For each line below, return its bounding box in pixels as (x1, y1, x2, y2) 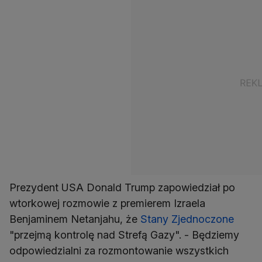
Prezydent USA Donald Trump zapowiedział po (9, 181, 235, 194)
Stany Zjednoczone (140, 213, 234, 226)
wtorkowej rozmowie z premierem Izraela (9, 197, 205, 210)
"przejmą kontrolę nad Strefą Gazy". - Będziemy (9, 229, 239, 242)
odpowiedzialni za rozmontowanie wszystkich (9, 244, 229, 257)
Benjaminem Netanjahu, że (9, 213, 140, 226)
